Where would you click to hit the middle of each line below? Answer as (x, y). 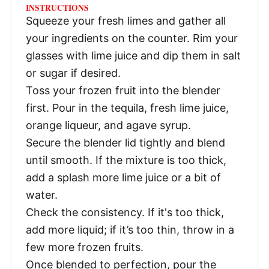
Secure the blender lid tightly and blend (125, 143)
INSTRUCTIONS (57, 8)
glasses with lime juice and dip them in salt (133, 56)
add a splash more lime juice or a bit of (123, 178)
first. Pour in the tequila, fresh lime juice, (127, 108)
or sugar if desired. (73, 73)
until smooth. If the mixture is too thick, (126, 160)
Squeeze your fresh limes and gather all (125, 21)
